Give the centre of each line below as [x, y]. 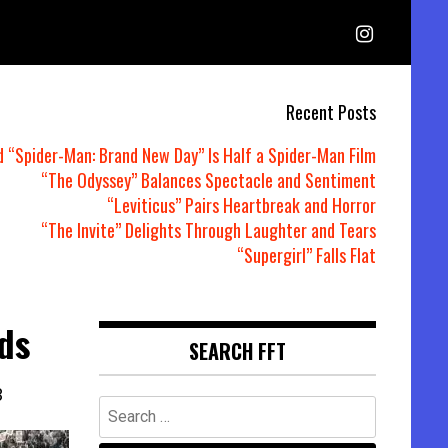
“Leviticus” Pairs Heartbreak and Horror [241, 205]
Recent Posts [331, 112]
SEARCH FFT [237, 351]
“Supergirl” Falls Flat [306, 255]
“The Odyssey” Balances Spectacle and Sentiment [208, 180]
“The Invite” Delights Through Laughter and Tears [208, 230]
